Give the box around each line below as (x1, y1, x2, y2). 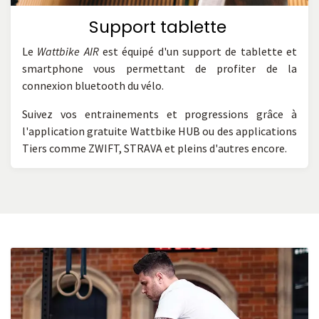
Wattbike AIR (37, 44, 99, 59)
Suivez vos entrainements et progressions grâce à (22, 107, 297, 122)
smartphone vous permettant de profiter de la (22, 61, 297, 76)
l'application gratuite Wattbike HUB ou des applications (22, 124, 297, 139)
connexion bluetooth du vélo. (22, 78, 166, 93)
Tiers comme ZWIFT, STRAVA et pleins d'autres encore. (22, 141, 287, 156)
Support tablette (88, 15, 231, 39)
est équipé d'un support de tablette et (98, 44, 298, 59)
